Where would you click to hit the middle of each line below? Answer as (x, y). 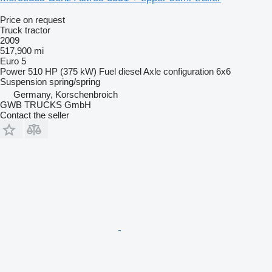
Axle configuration (178, 71)
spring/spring (75, 81)
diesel (130, 71)
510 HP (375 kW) (62, 71)
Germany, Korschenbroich (66, 94)
